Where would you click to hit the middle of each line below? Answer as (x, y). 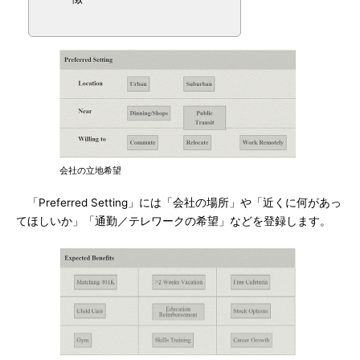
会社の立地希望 (90, 170)
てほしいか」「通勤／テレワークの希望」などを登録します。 (174, 221)
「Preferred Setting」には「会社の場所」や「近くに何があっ (179, 202)
